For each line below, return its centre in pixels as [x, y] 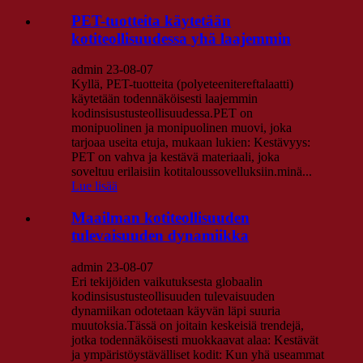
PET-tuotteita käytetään [151, 20]
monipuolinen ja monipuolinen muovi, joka [181, 128]
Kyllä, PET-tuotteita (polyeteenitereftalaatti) [182, 84]
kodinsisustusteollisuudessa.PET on [162, 113]
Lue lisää [94, 186]
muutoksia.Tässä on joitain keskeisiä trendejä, [188, 325]
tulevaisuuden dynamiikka [160, 235]
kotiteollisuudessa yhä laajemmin [181, 38]
